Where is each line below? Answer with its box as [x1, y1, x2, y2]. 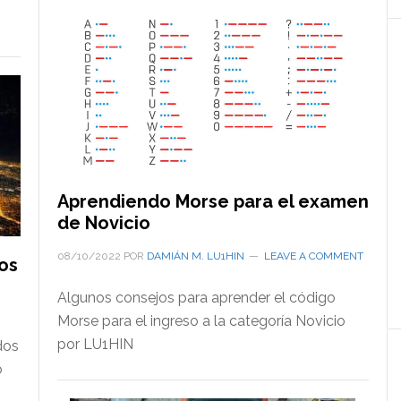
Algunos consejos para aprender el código [56, 288, 336, 306]
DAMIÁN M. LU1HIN [146, 249, 244, 262]
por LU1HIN [56, 335, 133, 353]
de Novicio [56, 211, 150, 234]
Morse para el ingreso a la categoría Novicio [56, 311, 346, 329]
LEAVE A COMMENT [263, 249, 363, 262]
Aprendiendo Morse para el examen [56, 190, 369, 212]
